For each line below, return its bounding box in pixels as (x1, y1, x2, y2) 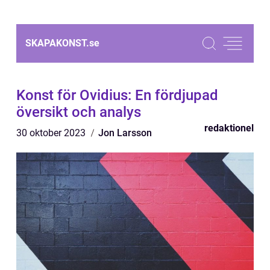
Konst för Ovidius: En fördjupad (16, 87, 218, 104)
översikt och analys (16, 104, 141, 121)
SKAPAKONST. (25, 37, 89, 49)
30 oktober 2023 (16, 127, 88, 139)
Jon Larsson (98, 127, 152, 139)
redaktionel (204, 122, 254, 134)
